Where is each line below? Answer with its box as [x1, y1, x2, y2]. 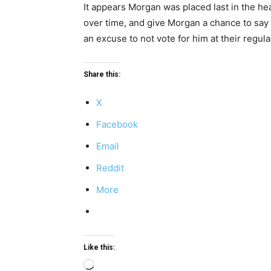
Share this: [83, 70, 120, 79]
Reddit [96, 162, 124, 174]
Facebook [96, 119, 138, 130]
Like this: [83, 243, 115, 252]
